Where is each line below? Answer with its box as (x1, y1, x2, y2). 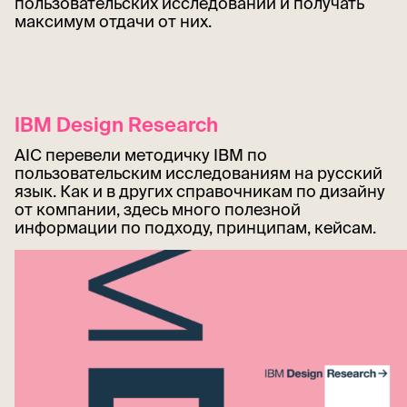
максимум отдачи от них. (15, 11, 212, 31)
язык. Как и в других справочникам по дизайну (15, 181, 385, 201)
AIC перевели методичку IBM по (15, 144, 267, 164)
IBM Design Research (15, 112, 218, 135)
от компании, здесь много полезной (15, 199, 301, 219)
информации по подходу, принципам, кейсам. (15, 217, 376, 237)
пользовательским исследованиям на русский (15, 163, 382, 183)
